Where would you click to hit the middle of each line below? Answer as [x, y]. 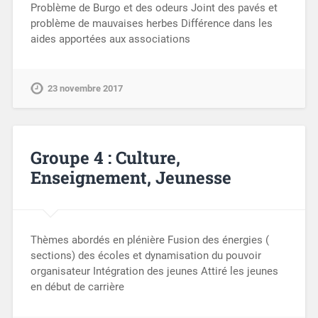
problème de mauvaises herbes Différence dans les [151, 24]
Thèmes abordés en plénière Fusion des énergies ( [149, 240]
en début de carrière [77, 286]
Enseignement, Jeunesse [131, 178]
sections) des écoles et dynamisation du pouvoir [146, 255]
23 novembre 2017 [85, 89]
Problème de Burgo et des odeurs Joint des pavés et [154, 8]
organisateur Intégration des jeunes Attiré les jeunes [154, 271]
